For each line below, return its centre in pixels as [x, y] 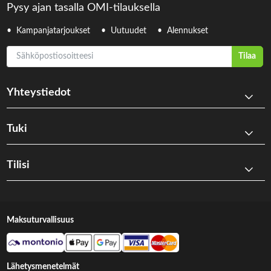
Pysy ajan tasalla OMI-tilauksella [83, 8]
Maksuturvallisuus [40, 220]
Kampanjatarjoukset [53, 31]
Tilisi [18, 165]
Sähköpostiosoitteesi [44, 52]
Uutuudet [128, 31]
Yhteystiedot [38, 92]
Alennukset [187, 31]
